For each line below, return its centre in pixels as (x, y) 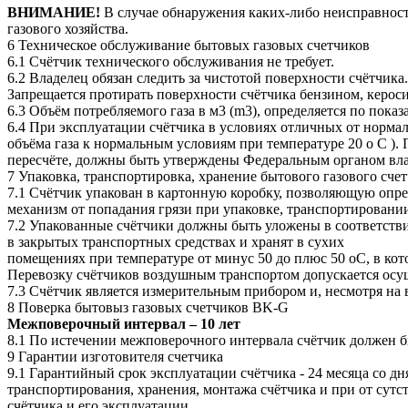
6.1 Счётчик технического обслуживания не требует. (173, 62)
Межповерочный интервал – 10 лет (124, 324)
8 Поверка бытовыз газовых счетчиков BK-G (150, 308)
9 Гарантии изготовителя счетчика (117, 357)
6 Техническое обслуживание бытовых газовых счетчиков (190, 46)
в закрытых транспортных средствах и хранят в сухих (178, 242)
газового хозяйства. (70, 29)
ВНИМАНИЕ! (54, 13)
